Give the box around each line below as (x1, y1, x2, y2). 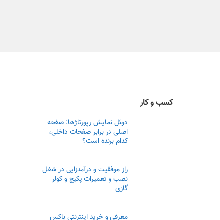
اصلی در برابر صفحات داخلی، (48, 127, 128, 137)
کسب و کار (139, 97, 173, 109)
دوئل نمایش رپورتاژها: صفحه (47, 117, 128, 128)
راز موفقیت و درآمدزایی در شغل (42, 165, 128, 175)
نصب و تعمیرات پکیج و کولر (51, 174, 128, 185)
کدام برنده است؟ (82, 136, 128, 147)
